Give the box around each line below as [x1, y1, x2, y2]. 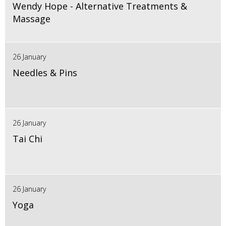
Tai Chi [13, 132, 42, 145]
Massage [13, 12, 50, 25]
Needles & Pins [13, 66, 77, 79]
